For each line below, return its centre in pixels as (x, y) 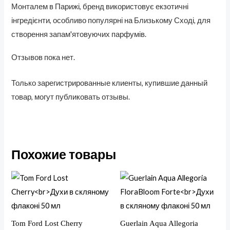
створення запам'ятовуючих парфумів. (79, 34)
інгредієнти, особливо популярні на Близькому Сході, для (111, 21)
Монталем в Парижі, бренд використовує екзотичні (100, 7)
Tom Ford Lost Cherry (47, 223)
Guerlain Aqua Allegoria (159, 223)
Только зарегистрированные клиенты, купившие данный (110, 83)
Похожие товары (64, 154)
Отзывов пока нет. (43, 57)
